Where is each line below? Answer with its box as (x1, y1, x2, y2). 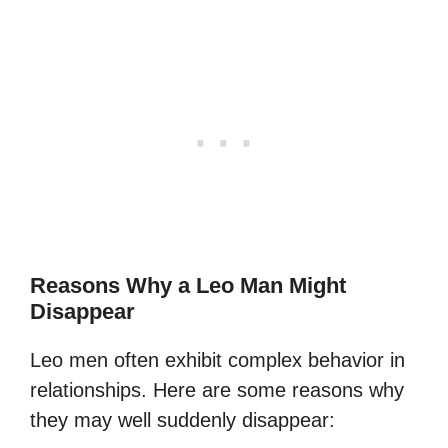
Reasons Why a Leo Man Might (30, 272, 346, 298)
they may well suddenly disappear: (30, 408, 335, 431)
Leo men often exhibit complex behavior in (30, 348, 405, 371)
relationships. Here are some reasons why (30, 378, 404, 401)
